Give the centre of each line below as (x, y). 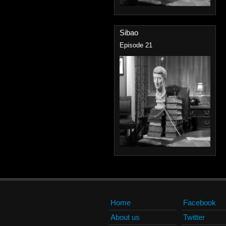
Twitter (194, 217)
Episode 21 (136, 45)
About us (125, 217)
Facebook (200, 203)
